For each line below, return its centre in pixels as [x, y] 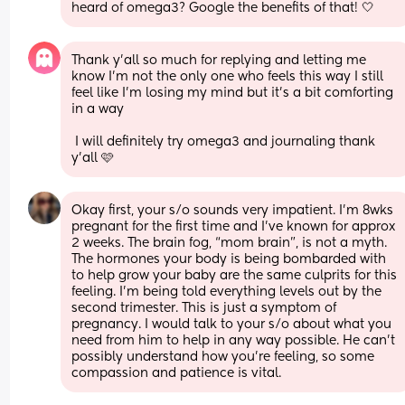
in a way [98, 109]
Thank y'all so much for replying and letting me [219, 60]
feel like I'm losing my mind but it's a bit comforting [233, 93]
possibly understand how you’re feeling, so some [223, 357]
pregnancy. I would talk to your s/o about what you [232, 324]
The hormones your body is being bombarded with [229, 259]
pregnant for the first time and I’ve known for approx [234, 226]
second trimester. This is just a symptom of [204, 308]
